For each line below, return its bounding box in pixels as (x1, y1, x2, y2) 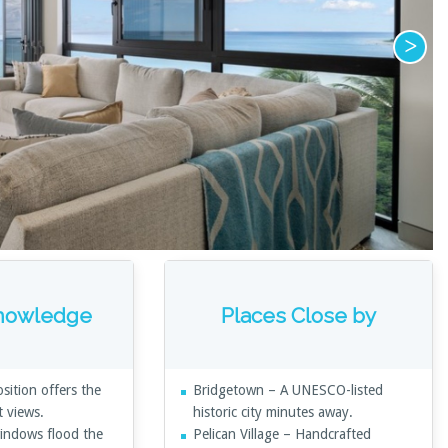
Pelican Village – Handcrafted (192, 426, 371, 443)
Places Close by (221, 302, 377, 328)
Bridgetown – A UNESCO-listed (192, 382, 383, 399)
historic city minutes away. (192, 404, 353, 421)
